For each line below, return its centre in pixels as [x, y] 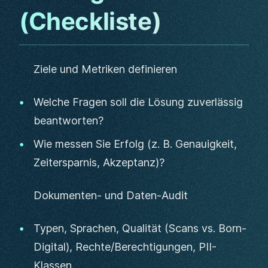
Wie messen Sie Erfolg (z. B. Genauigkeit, [135, 144]
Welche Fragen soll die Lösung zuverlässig [138, 102]
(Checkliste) [90, 21]
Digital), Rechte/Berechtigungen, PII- [125, 247]
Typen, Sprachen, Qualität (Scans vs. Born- [140, 228]
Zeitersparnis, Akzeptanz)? [99, 162]
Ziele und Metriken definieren [105, 69]
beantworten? [68, 121]
